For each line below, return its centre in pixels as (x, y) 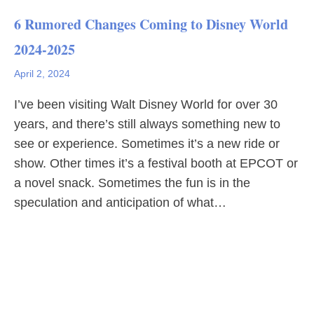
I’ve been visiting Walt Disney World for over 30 (146, 104)
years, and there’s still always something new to (147, 124)
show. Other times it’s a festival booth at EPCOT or (156, 163)
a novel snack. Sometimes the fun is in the (132, 183)
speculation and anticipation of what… (120, 203)
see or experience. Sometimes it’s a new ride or (147, 144)
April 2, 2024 (42, 74)
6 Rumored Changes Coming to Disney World (151, 24)
